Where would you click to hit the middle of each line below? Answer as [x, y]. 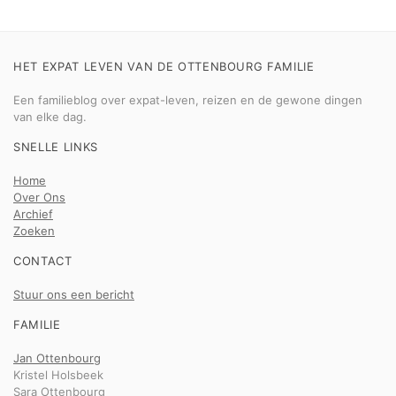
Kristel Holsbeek [58, 375]
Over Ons [39, 197]
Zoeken [34, 231]
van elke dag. [50, 117]
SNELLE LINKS [56, 147]
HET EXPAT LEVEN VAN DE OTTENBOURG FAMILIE [164, 66]
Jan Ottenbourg [57, 358]
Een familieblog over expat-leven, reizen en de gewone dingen [188, 100]
